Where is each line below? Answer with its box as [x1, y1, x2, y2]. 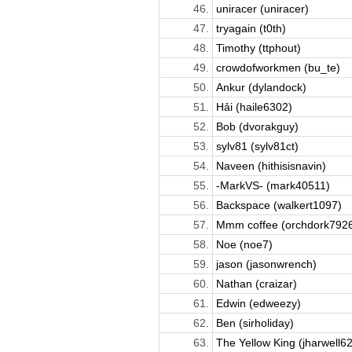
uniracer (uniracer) [215, 2, 309, 15]
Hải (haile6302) [215, 100, 292, 113]
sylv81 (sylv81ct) [215, 139, 299, 152]
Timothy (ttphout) [215, 41, 301, 54]
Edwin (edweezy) [215, 296, 301, 310]
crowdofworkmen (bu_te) [215, 60, 340, 74]
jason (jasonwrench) [215, 257, 317, 270]
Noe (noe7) [215, 237, 273, 251]
